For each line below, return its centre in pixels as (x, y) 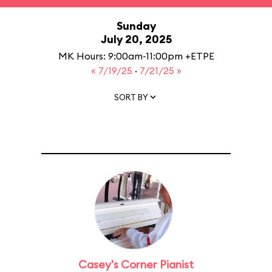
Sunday (136, 26)
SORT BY (131, 97)
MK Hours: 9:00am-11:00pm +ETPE (136, 56)
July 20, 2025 (136, 39)
